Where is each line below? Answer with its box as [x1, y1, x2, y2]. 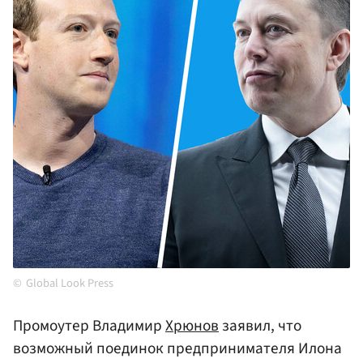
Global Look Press [26, 275, 113, 293]
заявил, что [219, 314, 301, 338]
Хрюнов [165, 314, 219, 338]
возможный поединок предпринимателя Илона [13, 337, 342, 361]
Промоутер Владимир [13, 314, 165, 338]
